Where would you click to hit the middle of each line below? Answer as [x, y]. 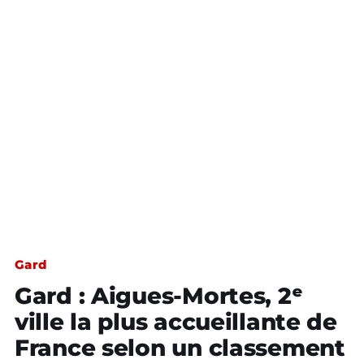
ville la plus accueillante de [176, 322]
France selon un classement [180, 348]
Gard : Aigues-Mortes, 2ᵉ [159, 296]
